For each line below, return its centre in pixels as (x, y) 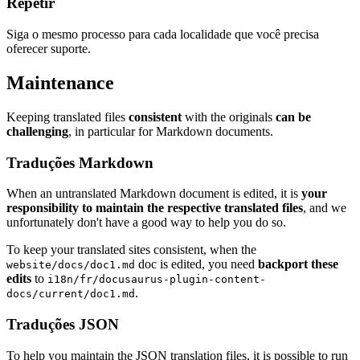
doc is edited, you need (196, 264)
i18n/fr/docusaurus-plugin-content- (157, 280)
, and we (325, 208)
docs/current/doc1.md (71, 294)
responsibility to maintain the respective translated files (155, 208)
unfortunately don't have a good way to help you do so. (146, 223)
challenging (37, 131)
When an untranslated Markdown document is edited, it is (154, 194)
